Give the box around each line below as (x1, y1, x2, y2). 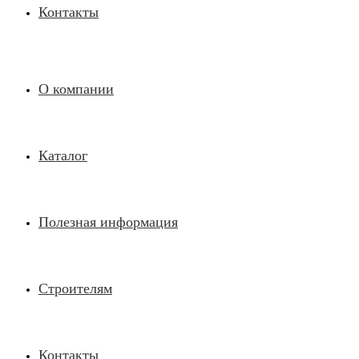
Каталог (38, 147, 87, 163)
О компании (38, 81, 114, 97)
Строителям (38, 280, 112, 296)
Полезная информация (38, 214, 178, 230)
